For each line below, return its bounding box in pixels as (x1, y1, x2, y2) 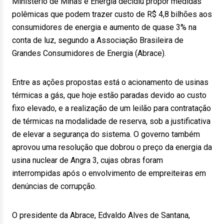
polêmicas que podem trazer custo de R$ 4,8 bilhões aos (12, 9, 212, 19)
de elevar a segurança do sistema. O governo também (12, 129, 200, 139)
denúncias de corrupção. (12, 181, 96, 191)
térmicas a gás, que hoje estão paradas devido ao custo (12, 90, 206, 100)
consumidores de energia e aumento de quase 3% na (12, 22, 196, 32)
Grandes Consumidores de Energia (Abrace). (12, 48, 166, 58)
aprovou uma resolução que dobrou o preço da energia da (12, 142, 212, 152)
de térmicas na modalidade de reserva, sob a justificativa (12, 116, 210, 126)
